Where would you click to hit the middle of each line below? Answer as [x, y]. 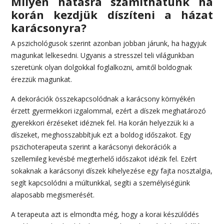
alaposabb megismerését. [53, 194]
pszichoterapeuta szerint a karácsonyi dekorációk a [94, 146]
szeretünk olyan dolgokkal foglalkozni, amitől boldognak [102, 67]
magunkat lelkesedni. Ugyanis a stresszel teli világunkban [103, 55]
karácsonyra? [49, 27]
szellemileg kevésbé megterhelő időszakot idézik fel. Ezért [104, 158]
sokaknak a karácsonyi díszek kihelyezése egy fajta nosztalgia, [112, 170]
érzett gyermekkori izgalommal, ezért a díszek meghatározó [109, 110]
